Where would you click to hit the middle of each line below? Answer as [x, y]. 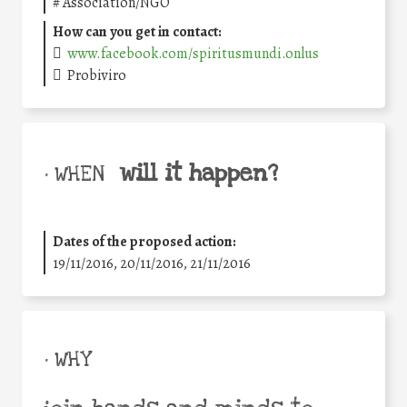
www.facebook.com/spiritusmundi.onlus [194, 53]
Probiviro [97, 75]
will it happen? [199, 173]
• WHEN [74, 174]
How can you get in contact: [137, 31]
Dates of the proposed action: [144, 241]
